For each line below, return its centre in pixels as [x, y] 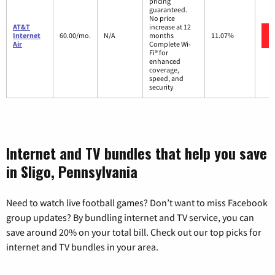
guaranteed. [168, 9]
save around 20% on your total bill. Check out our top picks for [134, 232]
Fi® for [159, 52]
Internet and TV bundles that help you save [137, 153]
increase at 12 [170, 26]
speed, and [166, 78]
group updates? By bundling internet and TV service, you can [130, 217]
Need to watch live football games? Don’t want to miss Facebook [137, 202]
